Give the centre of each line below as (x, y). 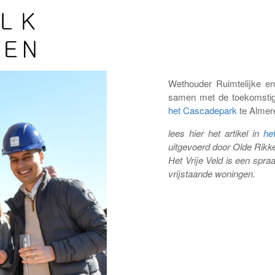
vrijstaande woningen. (212, 173)
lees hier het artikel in (216, 133)
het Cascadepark (203, 110)
